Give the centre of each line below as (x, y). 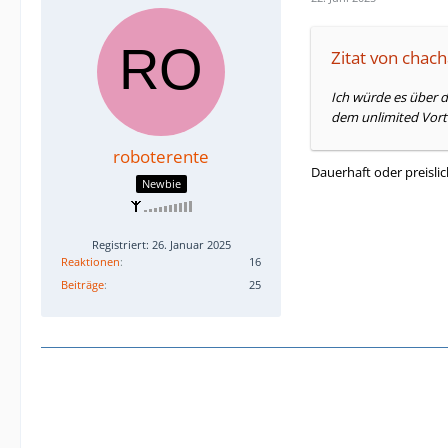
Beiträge (82, 284)
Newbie (161, 183)
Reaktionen (90, 261)
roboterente (161, 156)
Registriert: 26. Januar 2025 (161, 244)
